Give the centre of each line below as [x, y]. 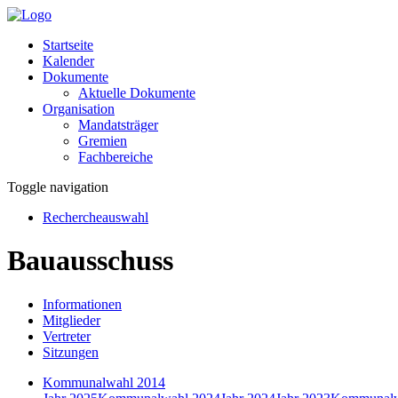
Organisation [79, 109]
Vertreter [67, 336]
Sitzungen [71, 352]
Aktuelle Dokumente [137, 93]
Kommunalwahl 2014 [104, 382]
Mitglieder [72, 320]
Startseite [68, 45]
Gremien [103, 141]
